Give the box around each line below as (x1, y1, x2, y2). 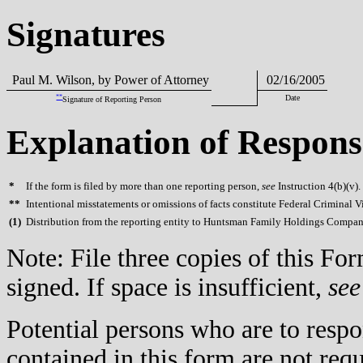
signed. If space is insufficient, (6, 273, 328, 302)
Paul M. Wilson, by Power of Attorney (9, 72, 209, 87)
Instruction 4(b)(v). (275, 180, 361, 193)
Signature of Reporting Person (62, 94, 162, 104)
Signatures (6, 15, 165, 53)
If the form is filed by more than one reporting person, (26, 180, 262, 193)
